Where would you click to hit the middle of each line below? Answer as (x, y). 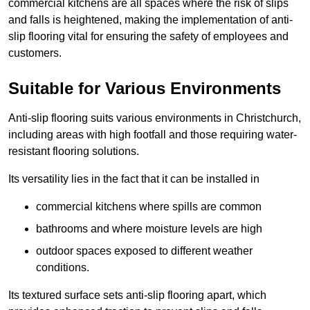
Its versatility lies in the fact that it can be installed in (134, 179)
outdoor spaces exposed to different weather (144, 251)
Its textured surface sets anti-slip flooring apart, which (137, 295)
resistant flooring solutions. (74, 152)
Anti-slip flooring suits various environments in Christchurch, (155, 118)
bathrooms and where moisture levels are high (149, 229)
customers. (35, 53)
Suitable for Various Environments (145, 89)
